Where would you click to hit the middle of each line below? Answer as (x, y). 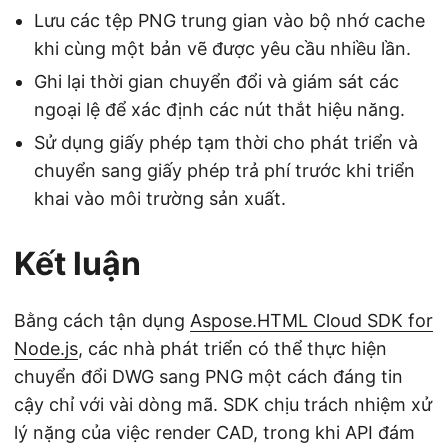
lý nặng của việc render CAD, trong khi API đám (214, 432)
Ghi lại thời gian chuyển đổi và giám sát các (216, 81)
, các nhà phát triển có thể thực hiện (232, 348)
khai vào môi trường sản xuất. (160, 198)
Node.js (46, 348)
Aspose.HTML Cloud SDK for (311, 320)
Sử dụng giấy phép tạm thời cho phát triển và (226, 142)
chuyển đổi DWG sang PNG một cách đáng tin (208, 376)
